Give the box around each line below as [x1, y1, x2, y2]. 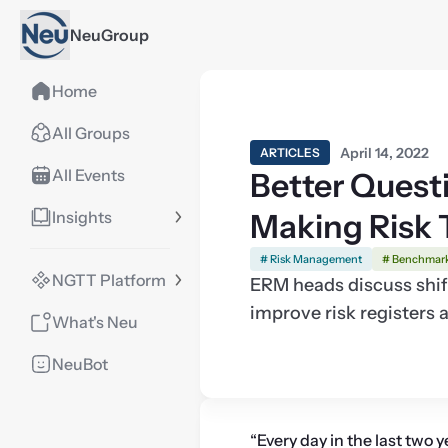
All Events [52, 165, 125, 185]
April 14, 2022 [340, 143, 429, 162]
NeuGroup [70, 25, 149, 45]
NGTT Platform [52, 270, 166, 290]
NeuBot [52, 354, 108, 374]
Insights [52, 207, 112, 227]
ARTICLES [260, 145, 320, 161]
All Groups [52, 123, 130, 143]
